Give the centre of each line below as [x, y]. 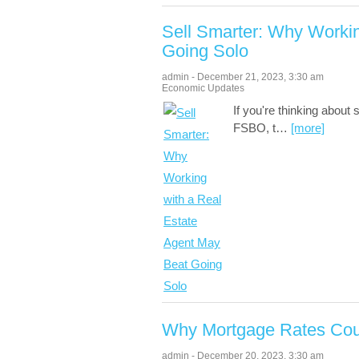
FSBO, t [254, 128]
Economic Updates [203, 88]
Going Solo [205, 51]
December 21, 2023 [240, 77]
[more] [308, 128]
